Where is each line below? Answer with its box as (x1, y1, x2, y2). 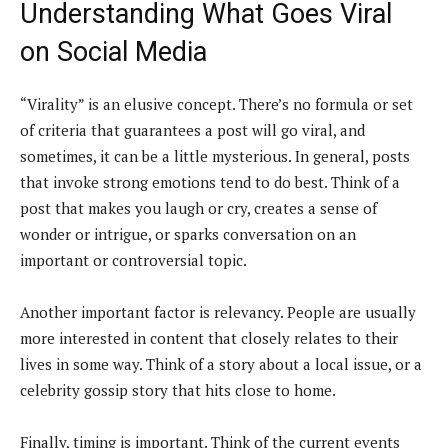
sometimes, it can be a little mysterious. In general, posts (20, 145, 410, 166)
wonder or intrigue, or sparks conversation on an (20, 223, 356, 244)
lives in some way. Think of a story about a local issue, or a (20, 353, 422, 374)
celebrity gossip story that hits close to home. (20, 379, 336, 400)
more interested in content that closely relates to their (20, 327, 398, 348)
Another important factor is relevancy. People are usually (20, 301, 416, 322)
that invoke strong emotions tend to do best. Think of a (20, 171, 400, 192)
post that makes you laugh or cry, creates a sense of (20, 197, 377, 218)
